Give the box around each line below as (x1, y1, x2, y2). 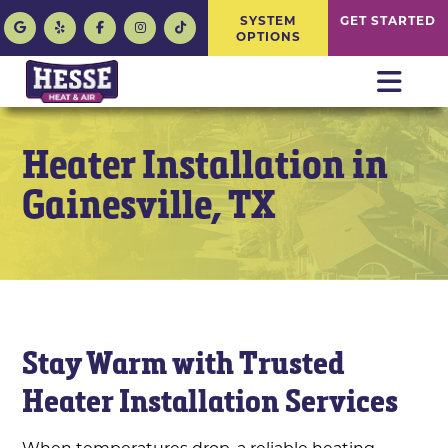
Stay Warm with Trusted (22, 344, 346, 382)
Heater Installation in (22, 140, 389, 188)
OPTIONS (235, 28, 301, 44)
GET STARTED (340, 12, 436, 28)
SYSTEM (240, 12, 296, 28)
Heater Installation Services (22, 382, 399, 420)
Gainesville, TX (22, 180, 277, 228)
